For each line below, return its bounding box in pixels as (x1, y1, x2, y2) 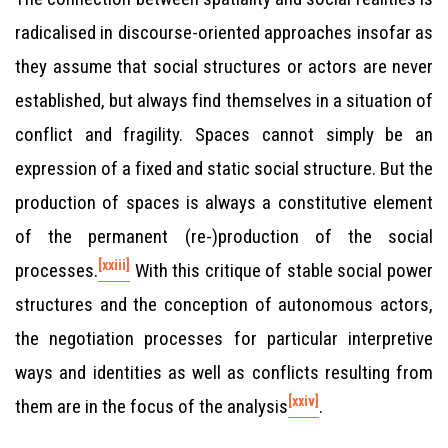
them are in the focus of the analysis (15, 395, 288, 418)
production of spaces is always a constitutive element (15, 191, 433, 214)
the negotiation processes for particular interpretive (15, 327, 433, 350)
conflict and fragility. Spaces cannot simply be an (15, 123, 433, 146)
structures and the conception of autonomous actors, (15, 293, 433, 316)
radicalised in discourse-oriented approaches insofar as (15, 21, 433, 44)
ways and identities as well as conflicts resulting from (15, 361, 433, 384)
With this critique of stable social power (130, 259, 433, 282)
